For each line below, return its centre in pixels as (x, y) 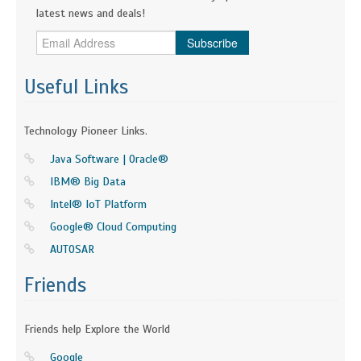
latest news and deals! (91, 13)
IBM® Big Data (88, 181)
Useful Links (76, 87)
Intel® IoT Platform (98, 204)
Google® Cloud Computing (113, 226)
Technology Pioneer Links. (86, 131)
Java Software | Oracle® (109, 159)
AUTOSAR (72, 249)
